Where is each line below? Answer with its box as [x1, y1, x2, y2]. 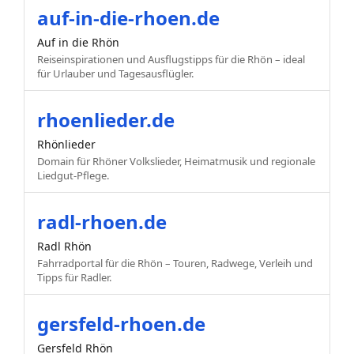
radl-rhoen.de [37, 208, 167, 235]
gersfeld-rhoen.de [37, 310, 205, 337]
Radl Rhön [37, 238, 92, 254]
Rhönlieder [37, 136, 96, 152]
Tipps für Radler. [37, 269, 111, 284]
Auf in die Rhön [37, 34, 119, 50]
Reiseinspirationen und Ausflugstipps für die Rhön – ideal [37, 51, 305, 66]
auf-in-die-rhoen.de [37, 4, 220, 31]
